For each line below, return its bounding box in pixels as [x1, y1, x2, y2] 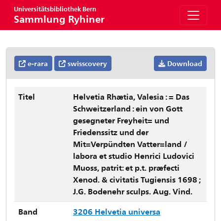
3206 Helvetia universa [73, 206, 160, 217]
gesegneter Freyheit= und [73, 115, 169, 125]
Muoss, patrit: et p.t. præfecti [73, 162, 180, 173]
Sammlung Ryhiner [14, 12, 105, 25]
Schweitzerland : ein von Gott [73, 103, 183, 113]
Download [165, 59, 202, 68]
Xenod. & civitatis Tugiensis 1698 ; [73, 174, 201, 184]
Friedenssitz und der [73, 127, 148, 137]
